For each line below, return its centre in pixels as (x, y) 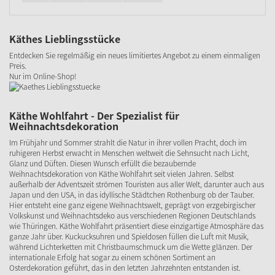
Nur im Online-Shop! (43, 76)
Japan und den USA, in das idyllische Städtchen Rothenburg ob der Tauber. (132, 195)
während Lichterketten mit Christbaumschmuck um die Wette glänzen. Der (131, 247)
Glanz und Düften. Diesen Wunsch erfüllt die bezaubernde (103, 163)
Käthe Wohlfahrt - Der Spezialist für (94, 115)
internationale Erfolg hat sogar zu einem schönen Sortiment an (112, 257)
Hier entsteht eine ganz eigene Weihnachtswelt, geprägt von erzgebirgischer (132, 205)
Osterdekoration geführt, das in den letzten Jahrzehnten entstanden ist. (125, 268)
